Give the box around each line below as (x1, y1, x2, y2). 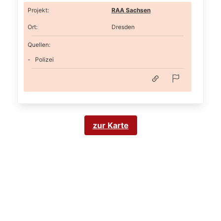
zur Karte (92, 120, 129, 131)
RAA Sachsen (111, 6, 150, 14)
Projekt (28, 6, 47, 14)
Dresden (111, 23, 135, 31)
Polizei (35, 55, 54, 63)
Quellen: (28, 40, 50, 48)
